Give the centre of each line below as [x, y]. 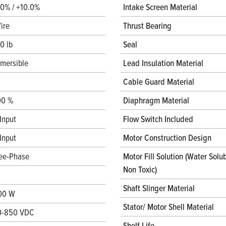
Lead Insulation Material [163, 63]
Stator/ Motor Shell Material [168, 207]
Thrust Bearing [147, 26]
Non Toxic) [140, 169]
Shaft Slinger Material [159, 188]
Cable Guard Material [159, 82]
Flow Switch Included [158, 119]
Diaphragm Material [156, 100]
